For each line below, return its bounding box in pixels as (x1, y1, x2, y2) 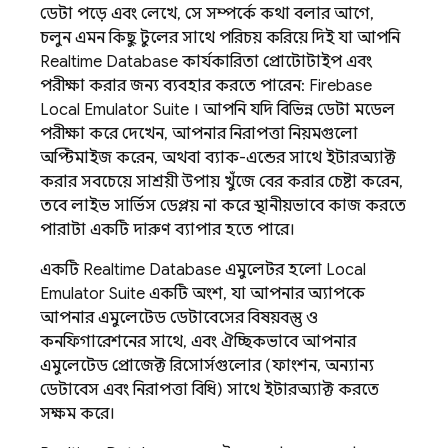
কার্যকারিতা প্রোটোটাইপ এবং (178, 52, 372, 72)
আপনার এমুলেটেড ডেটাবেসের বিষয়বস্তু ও (40, 308, 318, 328)
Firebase (309, 76, 372, 96)
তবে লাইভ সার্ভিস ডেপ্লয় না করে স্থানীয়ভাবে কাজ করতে (40, 196, 406, 216)
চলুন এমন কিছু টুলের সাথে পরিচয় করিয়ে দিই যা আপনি (40, 28, 400, 48)
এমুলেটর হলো (221, 260, 326, 280)
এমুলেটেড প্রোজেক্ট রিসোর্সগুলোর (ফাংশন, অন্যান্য (40, 356, 374, 376)
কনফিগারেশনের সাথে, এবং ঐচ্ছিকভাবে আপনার (40, 332, 356, 352)
